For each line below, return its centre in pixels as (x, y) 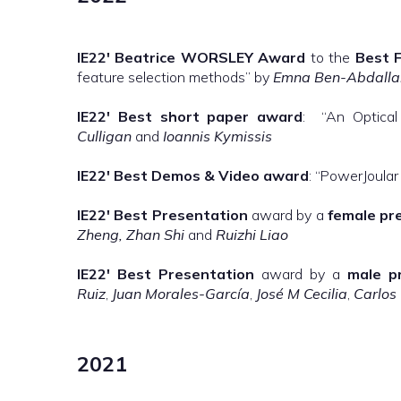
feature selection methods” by (175, 77)
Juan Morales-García (181, 294)
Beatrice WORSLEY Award (210, 57)
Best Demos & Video (187, 175)
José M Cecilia (302, 294)
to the (330, 57)
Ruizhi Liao (252, 235)
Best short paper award (210, 116)
